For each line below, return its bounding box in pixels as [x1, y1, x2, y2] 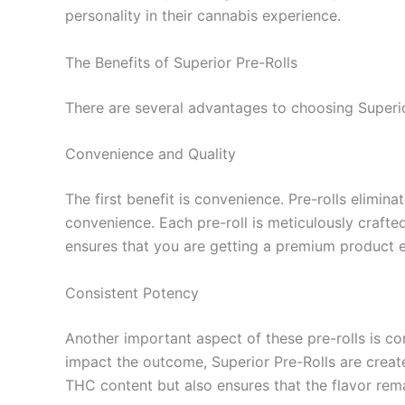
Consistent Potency [65, 283, 199, 302]
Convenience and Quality [65, 145, 236, 164]
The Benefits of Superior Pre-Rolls [65, 52, 297, 71]
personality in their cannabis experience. [65, 6, 341, 24]
